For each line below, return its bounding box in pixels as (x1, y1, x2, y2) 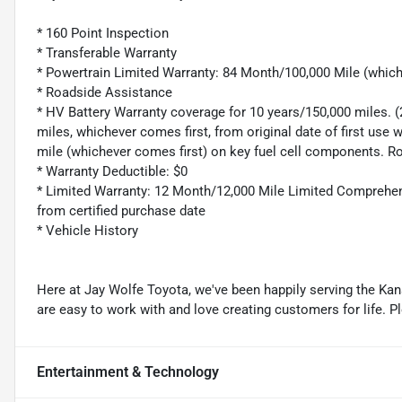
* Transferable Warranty (37, 45, 177, 62)
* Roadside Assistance (37, 84, 172, 101)
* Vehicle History (37, 223, 138, 240)
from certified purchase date (37, 203, 205, 220)
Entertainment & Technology (37, 363, 219, 381)
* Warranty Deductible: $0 (37, 163, 188, 180)
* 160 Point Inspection (37, 25, 169, 42)
